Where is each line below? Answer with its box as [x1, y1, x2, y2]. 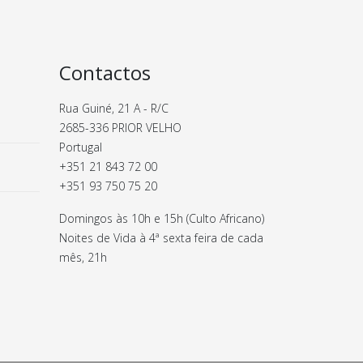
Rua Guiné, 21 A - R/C [59, 100, 169, 116]
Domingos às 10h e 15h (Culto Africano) [59, 211, 264, 226]
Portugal [59, 139, 102, 155]
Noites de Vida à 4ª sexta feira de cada [59, 230, 263, 246]
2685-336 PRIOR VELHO [59, 120, 181, 135]
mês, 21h [59, 250, 107, 265]
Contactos [59, 59, 151, 86]
